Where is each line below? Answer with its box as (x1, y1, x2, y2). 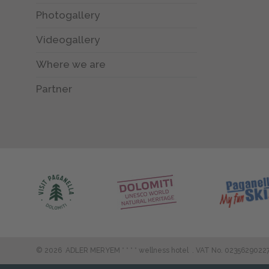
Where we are (36, 58, 106, 70)
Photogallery (36, 9, 100, 21)
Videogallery (36, 34, 100, 46)
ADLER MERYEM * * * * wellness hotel (65, 246, 189, 255)
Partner (36, 83, 73, 95)
